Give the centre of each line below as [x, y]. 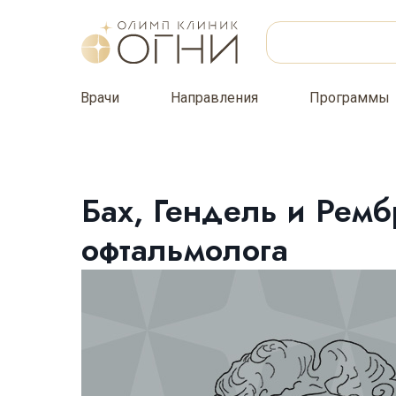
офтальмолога [185, 250]
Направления [214, 98]
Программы [350, 98]
